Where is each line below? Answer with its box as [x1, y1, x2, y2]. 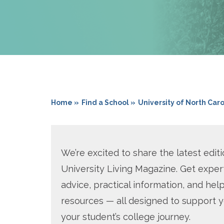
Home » [51, 98, 79, 107]
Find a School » [81, 98, 135, 107]
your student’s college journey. [61, 211, 190, 222]
